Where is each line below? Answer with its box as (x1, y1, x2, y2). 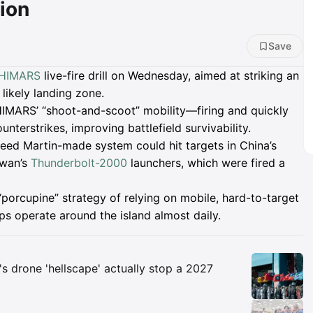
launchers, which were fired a (127, 156, 285, 170)
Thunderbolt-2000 (31, 156, 127, 170)
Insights (29, 252, 92, 270)
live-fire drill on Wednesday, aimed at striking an (41, 68, 299, 82)
